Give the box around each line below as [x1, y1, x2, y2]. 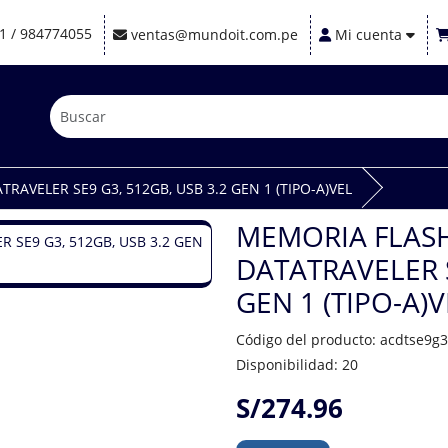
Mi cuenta [335, 25, 402, 44]
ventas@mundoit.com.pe [131, 25, 298, 44]
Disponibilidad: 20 [236, 355, 358, 374]
